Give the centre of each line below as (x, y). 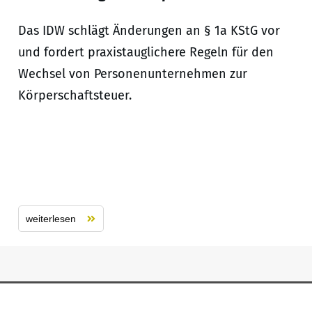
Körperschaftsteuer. (75, 96)
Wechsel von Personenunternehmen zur (132, 74)
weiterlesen (50, 219)
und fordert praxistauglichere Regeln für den (146, 53)
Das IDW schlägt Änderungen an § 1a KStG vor (149, 31)
